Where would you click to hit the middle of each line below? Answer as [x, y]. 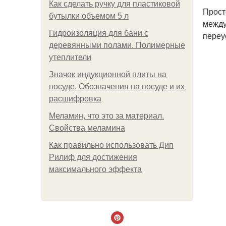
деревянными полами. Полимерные [117, 45]
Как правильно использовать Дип [111, 145]
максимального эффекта [95, 169]
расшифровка [75, 99]
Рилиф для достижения [93, 157]
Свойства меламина [87, 128]
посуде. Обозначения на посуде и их [117, 87]
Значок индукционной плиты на [108, 74]
